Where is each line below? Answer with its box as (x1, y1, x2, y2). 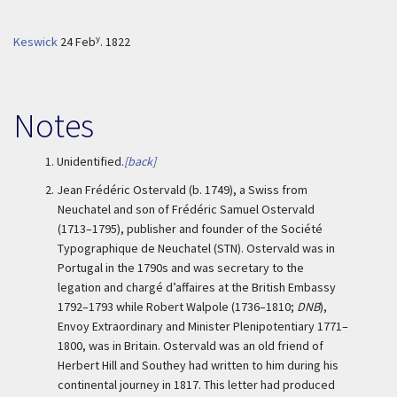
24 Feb (60, 34, 96, 50)
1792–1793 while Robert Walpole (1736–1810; (58, 299, 297, 315)
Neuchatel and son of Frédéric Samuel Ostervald (58, 201, 315, 217)
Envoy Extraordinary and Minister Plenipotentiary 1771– (58, 318, 348, 334)
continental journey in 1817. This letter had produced (58, 377, 335, 393)
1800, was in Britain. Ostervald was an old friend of (58, 338, 323, 354)
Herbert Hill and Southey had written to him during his (58, 357, 339, 373)
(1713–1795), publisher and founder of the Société (58, 221, 323, 237)
